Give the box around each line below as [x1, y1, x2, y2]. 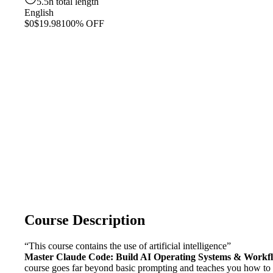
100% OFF [61, 18, 104, 29]
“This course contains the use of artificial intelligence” [24, 240, 231, 251]
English [24, 7, 54, 18]
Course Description [24, 211, 145, 228]
